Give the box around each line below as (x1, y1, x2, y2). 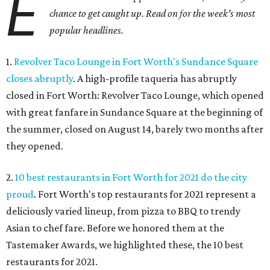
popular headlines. (49, 24, 124, 37)
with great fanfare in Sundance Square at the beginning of (6, 106, 263, 119)
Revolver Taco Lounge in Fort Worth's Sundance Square (14, 55, 258, 68)
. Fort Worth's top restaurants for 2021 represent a (34, 188, 256, 201)
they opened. (6, 140, 63, 152)
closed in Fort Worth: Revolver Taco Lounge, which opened (6, 89, 264, 102)
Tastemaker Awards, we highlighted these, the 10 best (6, 239, 243, 251)
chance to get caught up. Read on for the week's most (49, 7, 256, 20)
